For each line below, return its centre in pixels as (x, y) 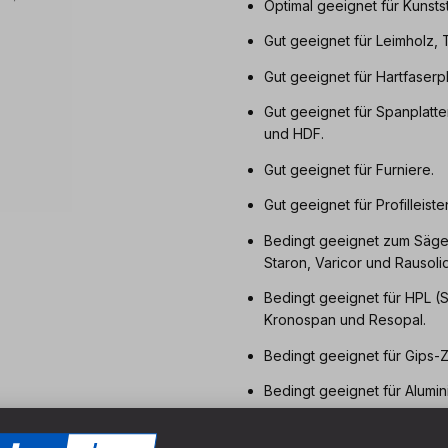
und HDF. (294, 134)
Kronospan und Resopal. (345, 320)
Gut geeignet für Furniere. (349, 169)
